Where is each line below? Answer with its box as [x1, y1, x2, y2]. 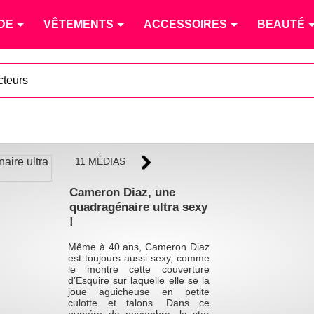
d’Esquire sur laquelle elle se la [68, 275, 210, 287]
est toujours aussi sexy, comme [68, 252, 210, 264]
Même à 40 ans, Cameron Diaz [68, 241, 210, 253]
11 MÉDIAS [75, 155, 126, 167]
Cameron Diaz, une [69, 184, 175, 199]
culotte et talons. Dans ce [68, 297, 210, 309]
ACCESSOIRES [144, 18, 227, 30]
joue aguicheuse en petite [68, 286, 210, 298]
